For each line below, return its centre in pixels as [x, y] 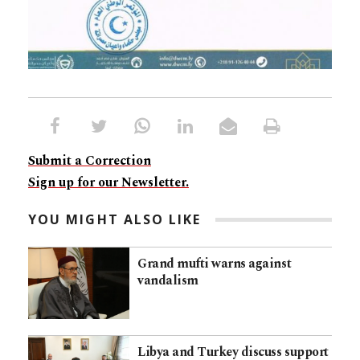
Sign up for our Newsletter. [108, 183]
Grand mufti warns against [215, 264]
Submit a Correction [90, 161]
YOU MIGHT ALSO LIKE [115, 220]
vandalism [168, 281]
